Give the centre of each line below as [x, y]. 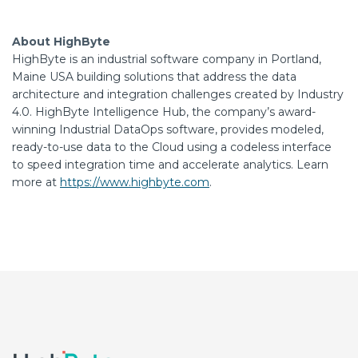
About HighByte [61, 41]
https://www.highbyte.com [135, 182]
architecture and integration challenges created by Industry [178, 94]
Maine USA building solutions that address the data [154, 76]
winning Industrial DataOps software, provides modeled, [168, 129]
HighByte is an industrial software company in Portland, [167, 59]
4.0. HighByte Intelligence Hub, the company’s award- [164, 111]
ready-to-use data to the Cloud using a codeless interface [172, 147]
